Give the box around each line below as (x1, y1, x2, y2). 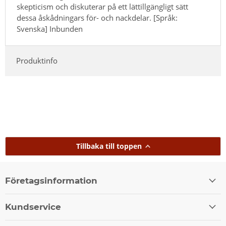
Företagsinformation (5, 175, 97, 186)
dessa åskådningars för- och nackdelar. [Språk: (16, 13, 178, 23)
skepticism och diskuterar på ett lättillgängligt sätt (16, 2, 188, 12)
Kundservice (5, 201, 61, 212)
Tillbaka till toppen (76, 141, 142, 151)
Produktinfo (16, 55, 58, 66)
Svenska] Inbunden (16, 24, 83, 34)
